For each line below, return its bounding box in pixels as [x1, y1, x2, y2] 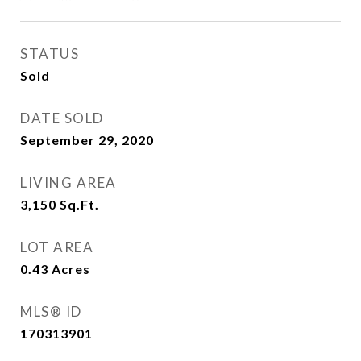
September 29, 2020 [20, 132, 154, 147]
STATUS [20, 45, 79, 62]
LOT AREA [20, 239, 93, 255]
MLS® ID [20, 303, 82, 320]
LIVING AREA [20, 174, 117, 191]
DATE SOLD [20, 110, 104, 127]
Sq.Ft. [60, 197, 99, 212]
